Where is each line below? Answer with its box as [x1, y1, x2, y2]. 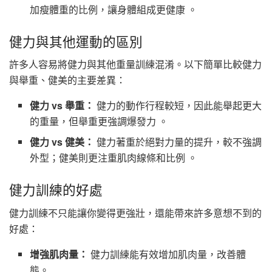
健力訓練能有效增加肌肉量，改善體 [88, 247, 246, 262]
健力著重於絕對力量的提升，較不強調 [94, 135, 262, 149]
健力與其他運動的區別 [9, 31, 143, 50]
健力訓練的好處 [9, 180, 103, 199]
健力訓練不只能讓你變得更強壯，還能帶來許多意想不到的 [9, 206, 262, 220]
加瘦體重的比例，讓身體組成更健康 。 [30, 2, 198, 16]
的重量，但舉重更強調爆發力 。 [30, 114, 169, 129]
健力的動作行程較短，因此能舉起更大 [94, 98, 262, 113]
